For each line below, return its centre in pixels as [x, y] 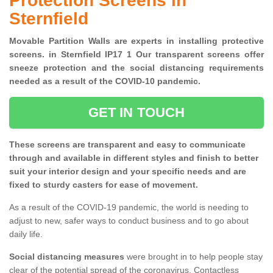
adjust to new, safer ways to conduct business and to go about [129, 221]
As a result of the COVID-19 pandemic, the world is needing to [129, 207]
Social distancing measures [67, 257]
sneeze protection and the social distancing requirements [136, 68]
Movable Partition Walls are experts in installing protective [136, 41]
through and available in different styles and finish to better [134, 158]
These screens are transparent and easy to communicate [127, 145]
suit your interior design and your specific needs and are [128, 172]
